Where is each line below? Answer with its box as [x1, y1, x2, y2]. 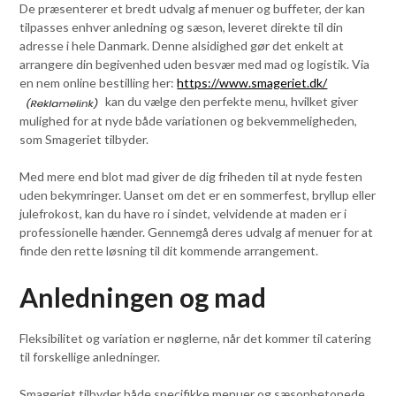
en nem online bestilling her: [19, 75, 178, 91]
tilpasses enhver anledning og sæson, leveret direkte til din [19, 19, 344, 35]
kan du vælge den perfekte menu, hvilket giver [103, 94, 359, 110]
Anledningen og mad [19, 280, 267, 313]
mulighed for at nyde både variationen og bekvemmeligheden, [19, 112, 358, 128]
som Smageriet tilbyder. [19, 131, 149, 147]
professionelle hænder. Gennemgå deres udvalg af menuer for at [19, 224, 374, 240]
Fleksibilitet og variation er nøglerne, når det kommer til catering [19, 330, 372, 346]
